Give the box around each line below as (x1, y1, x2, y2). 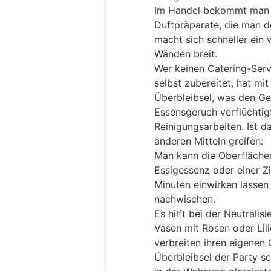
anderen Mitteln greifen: (154, 135, 263, 148)
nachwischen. (154, 193, 215, 206)
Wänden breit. (154, 48, 217, 60)
